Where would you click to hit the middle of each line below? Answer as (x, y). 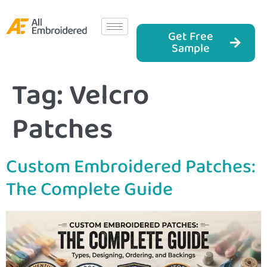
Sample (190, 49)
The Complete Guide (89, 190)
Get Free (190, 37)
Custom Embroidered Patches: (131, 167)
